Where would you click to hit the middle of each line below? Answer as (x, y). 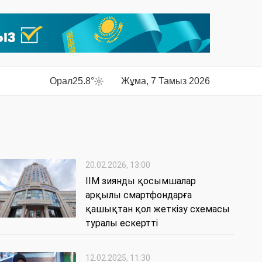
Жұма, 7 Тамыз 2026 (166, 81)
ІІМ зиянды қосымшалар (141, 181)
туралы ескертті (122, 223)
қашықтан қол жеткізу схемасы (158, 209)
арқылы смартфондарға (139, 195)
